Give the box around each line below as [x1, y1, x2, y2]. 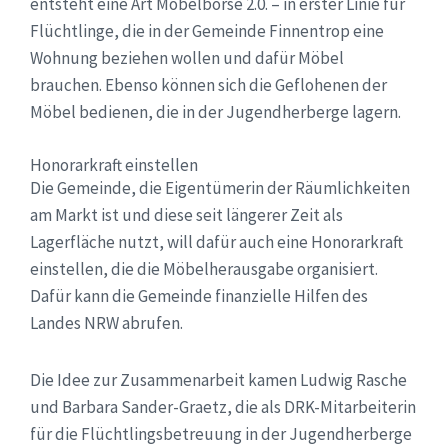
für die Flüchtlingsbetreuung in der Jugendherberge [30, 422, 412, 445]
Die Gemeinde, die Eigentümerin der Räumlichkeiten [30, 176, 410, 199]
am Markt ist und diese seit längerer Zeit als [30, 203, 343, 226]
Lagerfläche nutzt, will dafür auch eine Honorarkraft [30, 230, 403, 253]
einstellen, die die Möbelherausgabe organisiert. [30, 257, 378, 280]
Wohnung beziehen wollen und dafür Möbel [30, 46, 344, 69]
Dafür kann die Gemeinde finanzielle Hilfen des [30, 284, 368, 307]
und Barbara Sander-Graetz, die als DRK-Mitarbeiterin [30, 395, 416, 418]
